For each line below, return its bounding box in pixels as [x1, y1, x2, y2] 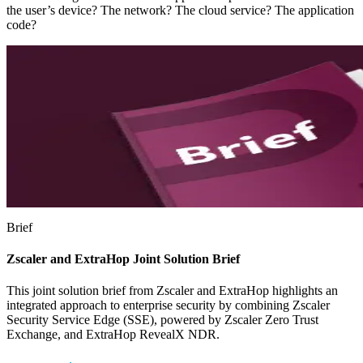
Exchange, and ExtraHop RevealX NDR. [6, 327, 220, 342]
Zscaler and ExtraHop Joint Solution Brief [6, 252, 240, 267]
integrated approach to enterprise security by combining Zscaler [6, 298, 330, 313]
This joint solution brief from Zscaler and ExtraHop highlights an [6, 284, 338, 298]
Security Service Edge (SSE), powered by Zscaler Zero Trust [6, 313, 318, 327]
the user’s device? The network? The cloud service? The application [6, 2, 354, 17]
